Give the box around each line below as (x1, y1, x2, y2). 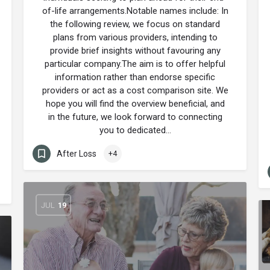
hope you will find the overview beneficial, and (45, 98, 225, 109)
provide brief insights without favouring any (49, 45, 221, 56)
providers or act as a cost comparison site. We (42, 85, 228, 96)
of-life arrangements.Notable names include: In (42, 5, 228, 16)
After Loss (57, 148, 96, 159)
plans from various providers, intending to (52, 32, 218, 43)
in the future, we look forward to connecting (48, 111, 222, 122)
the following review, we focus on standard (50, 19, 220, 30)
